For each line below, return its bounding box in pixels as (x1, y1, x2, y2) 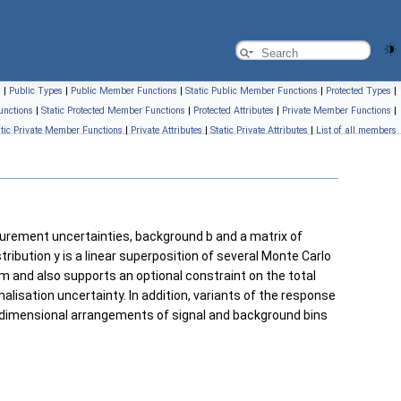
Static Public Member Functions (185, 85, 318, 97)
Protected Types (326, 85, 391, 97)
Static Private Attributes (210, 124, 308, 136)
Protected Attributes (193, 105, 274, 116)
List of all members (316, 124, 397, 136)
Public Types (9, 85, 63, 97)
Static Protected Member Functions (41, 105, 185, 116)
